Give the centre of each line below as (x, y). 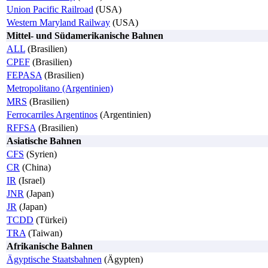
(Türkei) (50, 220)
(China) (35, 167)
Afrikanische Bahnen (50, 246)
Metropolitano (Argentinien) (60, 89)
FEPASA (24, 75)
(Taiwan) (44, 233)
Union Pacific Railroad (50, 10)
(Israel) (31, 181)
